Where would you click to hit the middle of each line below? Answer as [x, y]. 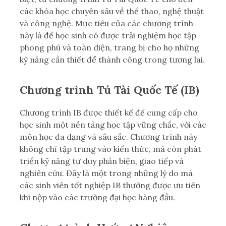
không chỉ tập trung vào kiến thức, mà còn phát [110, 149]
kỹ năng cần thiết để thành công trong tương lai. [112, 59]
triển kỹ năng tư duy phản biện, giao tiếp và [102, 161]
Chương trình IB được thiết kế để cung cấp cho [109, 112]
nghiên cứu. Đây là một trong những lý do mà [106, 173]
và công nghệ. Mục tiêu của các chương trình [106, 23]
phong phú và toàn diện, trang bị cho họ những [109, 47]
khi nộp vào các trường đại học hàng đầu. [97, 197]
